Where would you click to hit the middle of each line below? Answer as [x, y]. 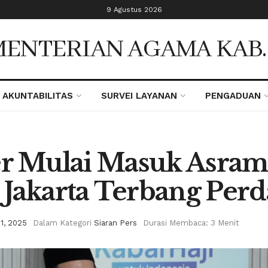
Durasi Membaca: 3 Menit [191, 223]
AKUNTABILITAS [38, 96]
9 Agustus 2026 [134, 10]
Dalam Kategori [62, 223]
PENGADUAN [233, 96]
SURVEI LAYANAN [139, 96]
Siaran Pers [115, 223]
